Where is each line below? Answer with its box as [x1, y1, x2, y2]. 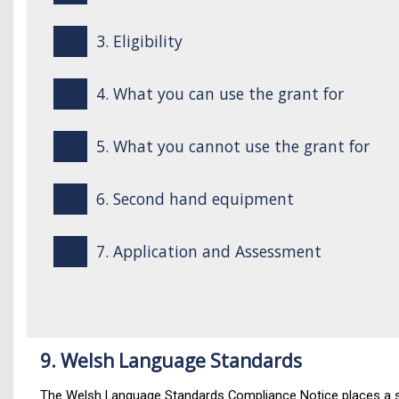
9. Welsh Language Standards [40, 348, 302, 373]
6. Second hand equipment [95, 188, 294, 209]
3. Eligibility [95, 30, 183, 52]
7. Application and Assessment [95, 240, 322, 262]
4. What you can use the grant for [95, 83, 344, 104]
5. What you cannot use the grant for [95, 135, 370, 157]
